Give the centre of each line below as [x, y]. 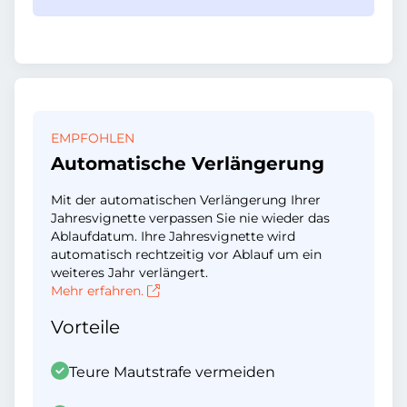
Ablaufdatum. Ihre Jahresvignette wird [173, 236]
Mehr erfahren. [97, 291]
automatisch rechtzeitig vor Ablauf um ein [186, 254]
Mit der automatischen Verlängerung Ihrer [186, 200]
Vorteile [85, 327]
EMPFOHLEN [93, 138]
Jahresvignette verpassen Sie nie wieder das [190, 218]
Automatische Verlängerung [188, 164]
